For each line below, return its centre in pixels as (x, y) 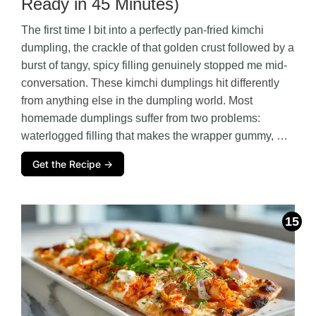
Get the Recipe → (73, 164)
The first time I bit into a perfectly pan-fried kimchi (142, 30)
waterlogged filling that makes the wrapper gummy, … (154, 135)
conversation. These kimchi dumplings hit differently (150, 83)
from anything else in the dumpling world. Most (137, 100)
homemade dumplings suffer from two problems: (141, 118)
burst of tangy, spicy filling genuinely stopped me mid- (154, 65)
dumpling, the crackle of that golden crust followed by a (158, 47)
